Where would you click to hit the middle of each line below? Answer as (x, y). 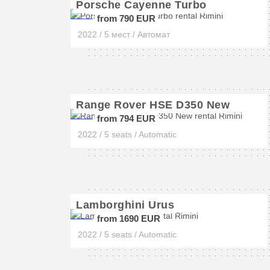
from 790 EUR (126, 18)
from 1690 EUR (129, 218)
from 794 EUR (126, 118)
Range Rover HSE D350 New (153, 105)
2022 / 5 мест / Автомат (124, 34)
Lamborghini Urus (125, 205)
